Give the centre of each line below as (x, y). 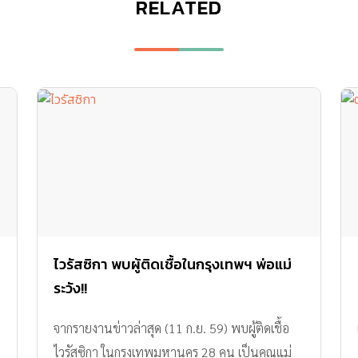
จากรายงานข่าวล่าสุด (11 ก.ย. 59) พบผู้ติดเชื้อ (171, 328)
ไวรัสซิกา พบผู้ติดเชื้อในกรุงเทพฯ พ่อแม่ (173, 265)
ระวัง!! (70, 288)
